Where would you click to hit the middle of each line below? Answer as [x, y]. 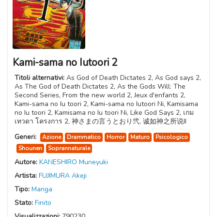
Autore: [27, 162]
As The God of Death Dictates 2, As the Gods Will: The [100, 87]
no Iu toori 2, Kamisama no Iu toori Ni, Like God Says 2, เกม [104, 113]
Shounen [30, 148]
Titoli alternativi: [40, 78]
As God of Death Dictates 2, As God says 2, [134, 78]
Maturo [140, 137]
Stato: [25, 203]
